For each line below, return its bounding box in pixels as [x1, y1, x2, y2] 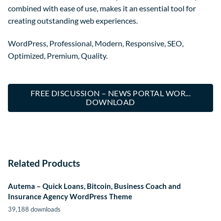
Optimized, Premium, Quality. [8, 51, 108, 61]
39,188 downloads [8, 205, 61, 214]
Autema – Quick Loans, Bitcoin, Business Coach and [8, 181, 181, 190]
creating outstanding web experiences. [8, 16, 138, 26]
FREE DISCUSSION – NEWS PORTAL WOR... [30, 89, 191, 98]
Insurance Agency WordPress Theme [8, 191, 132, 201]
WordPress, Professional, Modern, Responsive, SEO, [8, 38, 184, 48]
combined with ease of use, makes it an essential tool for [8, 3, 196, 13]
